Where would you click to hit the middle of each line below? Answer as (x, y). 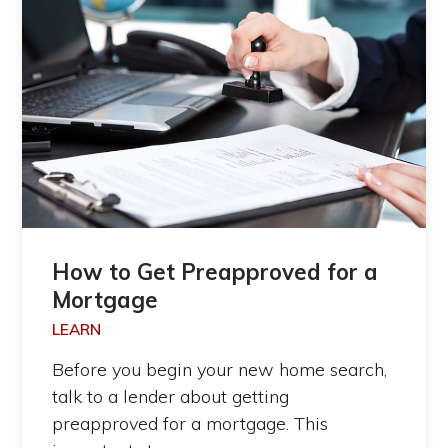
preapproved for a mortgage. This (190, 424)
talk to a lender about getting (171, 397)
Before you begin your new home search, (220, 370)
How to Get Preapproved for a (215, 272)
